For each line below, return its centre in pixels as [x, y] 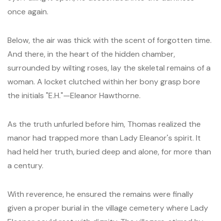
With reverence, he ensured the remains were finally [100, 194]
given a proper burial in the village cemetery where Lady [108, 208]
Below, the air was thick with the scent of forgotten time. [110, 40]
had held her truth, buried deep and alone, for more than [109, 152]
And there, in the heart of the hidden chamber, [91, 54]
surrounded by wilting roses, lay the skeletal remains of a [109, 68]
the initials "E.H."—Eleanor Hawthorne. [74, 95]
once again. [28, 12]
